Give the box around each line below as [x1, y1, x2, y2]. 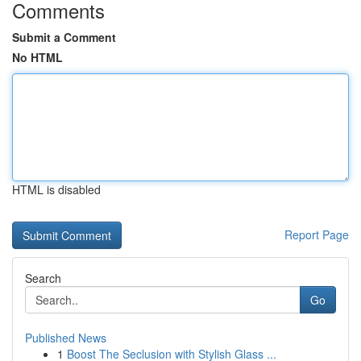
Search [25, 270, 61, 286]
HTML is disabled [12, 181, 101, 197]
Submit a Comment [12, 29, 116, 45]
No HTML [12, 49, 63, 65]
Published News [25, 330, 106, 346]
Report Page [284, 226, 349, 243]
